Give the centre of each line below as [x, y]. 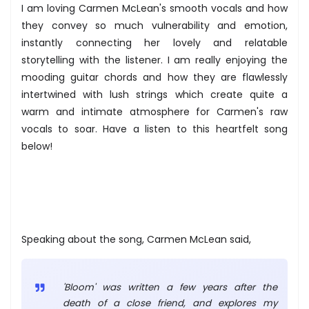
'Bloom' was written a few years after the [170, 288]
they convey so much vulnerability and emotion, [154, 25]
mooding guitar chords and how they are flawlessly [154, 77]
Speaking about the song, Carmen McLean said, [136, 240]
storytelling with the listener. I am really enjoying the [154, 60]
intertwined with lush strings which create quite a [154, 94]
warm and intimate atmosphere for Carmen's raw [154, 111]
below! [37, 146]
